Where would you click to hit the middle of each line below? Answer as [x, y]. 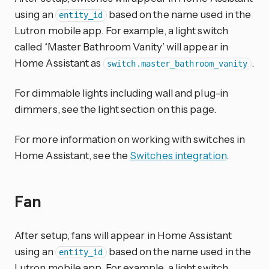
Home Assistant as [59, 63]
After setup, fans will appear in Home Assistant [123, 235]
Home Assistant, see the [72, 155]
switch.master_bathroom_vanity [177, 64]
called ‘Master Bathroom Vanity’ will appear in [121, 47]
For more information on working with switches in [130, 139]
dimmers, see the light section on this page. [115, 109]
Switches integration [178, 155]
